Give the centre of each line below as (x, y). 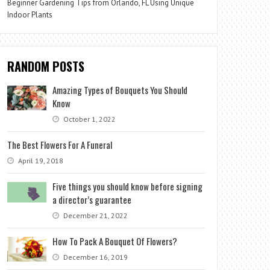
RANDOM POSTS (46, 66)
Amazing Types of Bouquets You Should (120, 90)
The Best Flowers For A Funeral (60, 145)
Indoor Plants (30, 15)
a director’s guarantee (92, 199)
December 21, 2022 (95, 215)
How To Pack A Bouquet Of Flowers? (115, 241)
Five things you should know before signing (128, 186)
